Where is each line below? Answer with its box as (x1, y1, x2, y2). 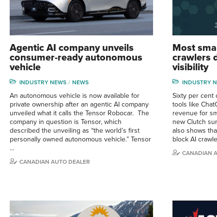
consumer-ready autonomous (10, 51, 142, 63)
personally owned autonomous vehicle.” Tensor (10, 135, 151, 143)
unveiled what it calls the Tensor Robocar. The (10, 108, 149, 117)
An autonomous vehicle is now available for (10, 91, 139, 100)
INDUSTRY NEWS (19, 78, 66, 86)
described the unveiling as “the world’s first (10, 126, 139, 135)
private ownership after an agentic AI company (10, 100, 149, 108)
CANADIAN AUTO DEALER (19, 158, 90, 165)
